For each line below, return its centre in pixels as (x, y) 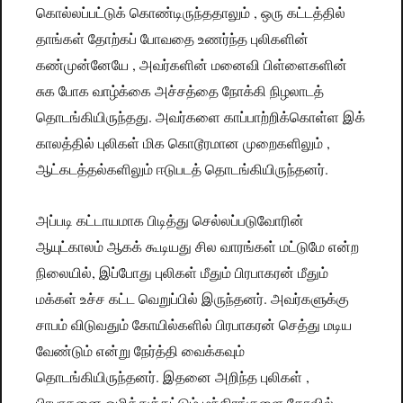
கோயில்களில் (173, 326)
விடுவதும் (100, 326)
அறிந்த (237, 378)
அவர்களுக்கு (310, 300)
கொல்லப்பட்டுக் (81, 13)
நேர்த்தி (157, 352)
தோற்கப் (113, 40)
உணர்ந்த (223, 40)
